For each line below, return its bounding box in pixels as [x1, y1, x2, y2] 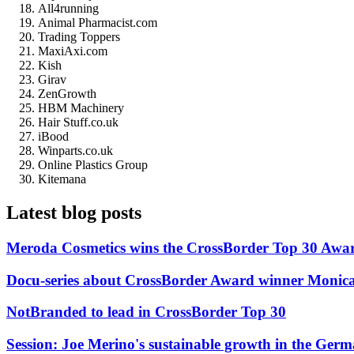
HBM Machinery [38, 101, 124, 115]
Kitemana [38, 172, 86, 186]
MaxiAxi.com [38, 44, 107, 58]
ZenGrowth [38, 87, 96, 101]
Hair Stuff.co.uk [38, 115, 119, 130]
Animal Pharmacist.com [38, 16, 157, 30]
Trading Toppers [38, 30, 120, 44]
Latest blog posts [6, 202, 141, 224]
